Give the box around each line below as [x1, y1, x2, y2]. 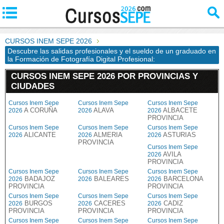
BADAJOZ [22, 175, 55, 182]
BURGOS [22, 199, 52, 207]
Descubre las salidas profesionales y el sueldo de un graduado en [7, 47, 216, 55]
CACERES [92, 199, 125, 207]
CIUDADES [11, 81, 54, 91]
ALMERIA [92, 131, 122, 138]
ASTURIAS [161, 131, 196, 138]
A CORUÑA [22, 106, 57, 114]
